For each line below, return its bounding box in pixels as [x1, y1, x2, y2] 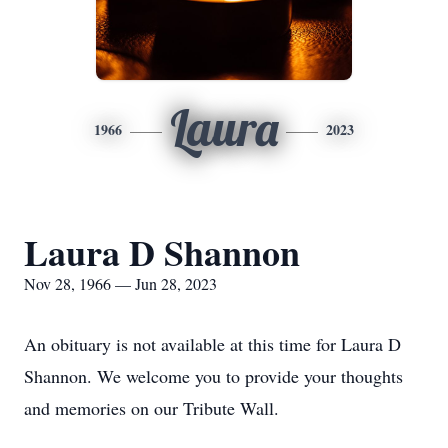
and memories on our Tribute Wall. [24, 396, 279, 420]
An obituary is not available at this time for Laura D [24, 332, 401, 356]
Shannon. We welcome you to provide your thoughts [24, 364, 403, 388]
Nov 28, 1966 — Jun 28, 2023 [24, 273, 217, 294]
